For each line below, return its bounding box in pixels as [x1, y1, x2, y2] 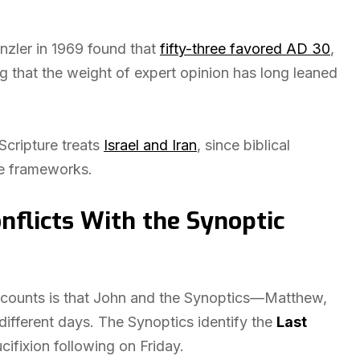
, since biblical [197, 137, 290, 153]
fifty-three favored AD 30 [160, 40, 330, 57]
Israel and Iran [104, 137, 197, 153]
